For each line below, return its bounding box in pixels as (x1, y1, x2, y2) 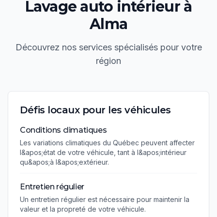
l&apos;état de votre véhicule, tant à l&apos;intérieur (20, 148, 186, 156)
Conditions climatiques (20, 125, 107, 135)
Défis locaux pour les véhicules (20, 104, 171, 116)
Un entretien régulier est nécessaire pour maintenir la (20, 195, 189, 203)
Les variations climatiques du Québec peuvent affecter (20, 139, 195, 147)
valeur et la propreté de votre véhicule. (20, 205, 146, 213)
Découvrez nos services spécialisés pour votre (15, 42, 202, 52)
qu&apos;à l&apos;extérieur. (20, 158, 109, 166)
